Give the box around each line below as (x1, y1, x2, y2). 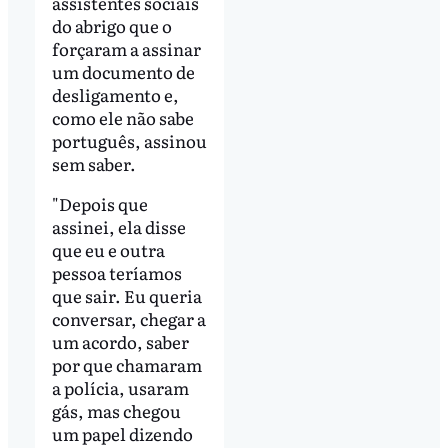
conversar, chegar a (51, 305, 206, 331)
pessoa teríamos (51, 259, 182, 285)
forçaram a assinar (51, 35, 201, 61)
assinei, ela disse (51, 213, 186, 239)
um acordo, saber (51, 328, 189, 354)
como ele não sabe (51, 104, 194, 130)
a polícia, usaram (51, 374, 189, 400)
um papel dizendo (51, 420, 193, 446)
